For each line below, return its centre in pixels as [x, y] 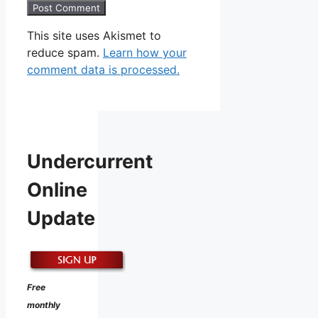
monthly [44, 305]
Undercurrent [90, 162]
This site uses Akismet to [94, 35]
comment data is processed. [103, 69]
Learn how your [145, 52]
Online [57, 190]
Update [61, 219]
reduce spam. [65, 52]
